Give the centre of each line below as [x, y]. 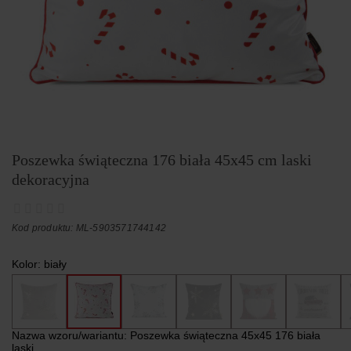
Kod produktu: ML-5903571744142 [89, 228]
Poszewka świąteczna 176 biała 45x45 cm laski [162, 159]
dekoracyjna [51, 179]
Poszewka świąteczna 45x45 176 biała [225, 335]
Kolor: [28, 264]
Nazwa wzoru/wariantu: [71, 335]
